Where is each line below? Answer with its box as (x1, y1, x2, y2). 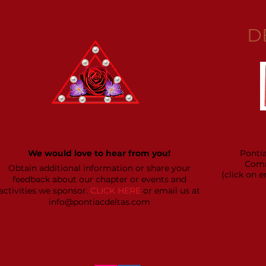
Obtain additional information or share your (8, 163, 191, 173)
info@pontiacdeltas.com (48, 197, 150, 207)
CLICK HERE (90, 185, 141, 196)
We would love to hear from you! (28, 148, 170, 159)
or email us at (140, 185, 200, 196)
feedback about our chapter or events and (12, 174, 186, 185)
